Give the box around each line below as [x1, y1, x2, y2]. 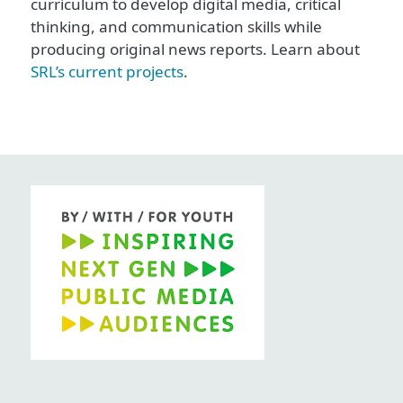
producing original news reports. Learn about [31, 38, 360, 59]
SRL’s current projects [31, 60, 184, 82]
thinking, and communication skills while [31, 15, 322, 37]
